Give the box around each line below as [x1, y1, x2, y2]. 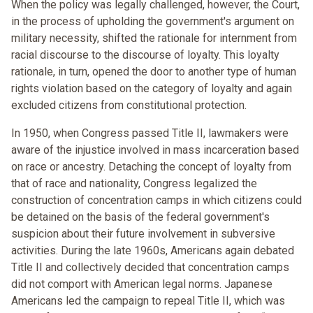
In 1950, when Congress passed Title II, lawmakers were [11, 126, 289, 140]
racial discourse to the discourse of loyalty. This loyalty [11, 48, 279, 62]
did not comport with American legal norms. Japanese [11, 277, 272, 291]
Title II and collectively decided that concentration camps [11, 261, 289, 275]
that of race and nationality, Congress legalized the [11, 177, 257, 191]
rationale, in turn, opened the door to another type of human [11, 65, 296, 79]
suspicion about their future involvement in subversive [11, 227, 275, 241]
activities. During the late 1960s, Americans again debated [11, 244, 294, 258]
